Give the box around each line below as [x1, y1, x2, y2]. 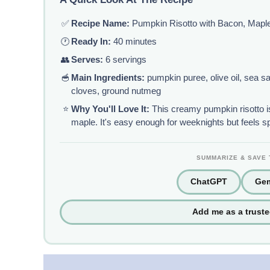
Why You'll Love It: [71, 104, 150, 115]
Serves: [71, 55, 104, 65]
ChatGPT [190, 177, 227, 187]
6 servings [103, 55, 147, 65]
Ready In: [71, 37, 111, 47]
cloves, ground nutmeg [71, 86, 162, 96]
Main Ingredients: [71, 73, 145, 83]
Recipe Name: [71, 19, 130, 29]
